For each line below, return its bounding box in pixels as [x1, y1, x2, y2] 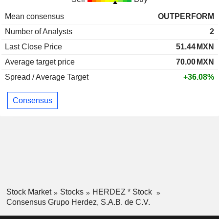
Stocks [60, 188, 84, 197]
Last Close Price [5, 43, 62, 51]
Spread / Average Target [5, 73, 88, 82]
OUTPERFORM [158, 12, 214, 21]
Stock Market [6, 188, 51, 197]
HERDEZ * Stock [92, 188, 154, 197]
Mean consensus [5, 12, 64, 21]
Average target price [5, 58, 75, 66]
